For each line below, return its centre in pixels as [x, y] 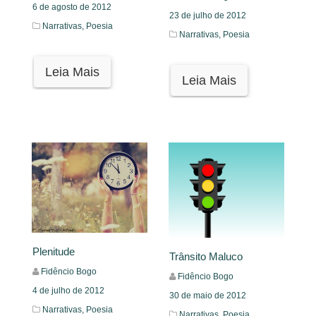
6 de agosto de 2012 [72, 7]
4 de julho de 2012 [68, 290]
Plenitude [54, 251]
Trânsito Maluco [206, 257]
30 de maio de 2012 [208, 296]
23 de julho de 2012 [208, 15]
